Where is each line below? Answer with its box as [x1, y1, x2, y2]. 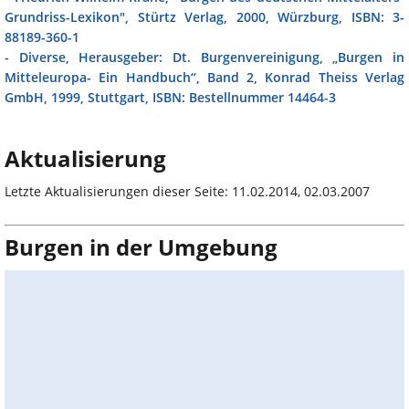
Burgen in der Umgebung [5, 232, 278, 263]
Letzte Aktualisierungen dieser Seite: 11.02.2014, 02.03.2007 [5, 183, 370, 201]
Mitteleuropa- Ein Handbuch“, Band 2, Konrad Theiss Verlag [5, 68, 404, 87]
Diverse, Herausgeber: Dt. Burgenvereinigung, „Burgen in [18, 48, 405, 67]
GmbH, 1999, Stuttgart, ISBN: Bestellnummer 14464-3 [5, 89, 336, 107]
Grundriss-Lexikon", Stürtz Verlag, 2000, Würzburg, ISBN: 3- [5, 8, 404, 26]
